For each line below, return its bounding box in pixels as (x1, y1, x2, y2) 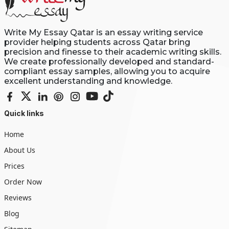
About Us (4, 145, 35, 155)
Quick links (4, 108, 44, 118)
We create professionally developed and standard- (4, 56, 214, 66)
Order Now (4, 176, 42, 187)
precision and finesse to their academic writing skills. (4, 47, 221, 57)
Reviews (4, 192, 32, 202)
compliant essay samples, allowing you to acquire (4, 66, 210, 76)
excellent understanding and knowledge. (4, 76, 172, 86)
